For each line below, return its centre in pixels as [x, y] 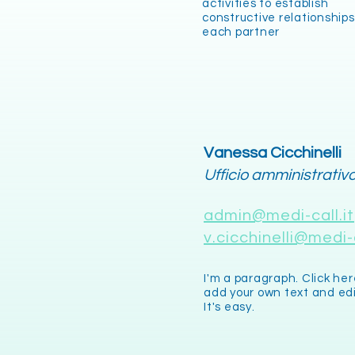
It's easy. [229, 307]
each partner [241, 32]
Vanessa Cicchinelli [273, 153]
